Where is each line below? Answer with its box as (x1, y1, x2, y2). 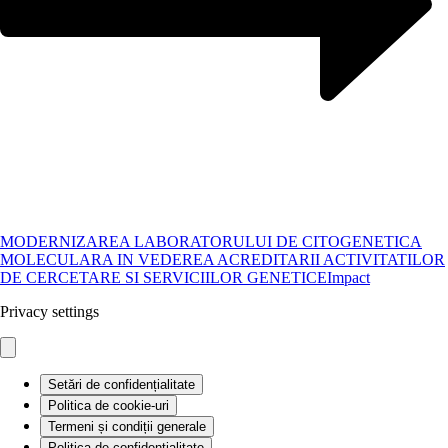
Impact (327, 268, 370, 286)
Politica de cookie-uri (48, 397, 169, 413)
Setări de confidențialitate (48, 376, 195, 392)
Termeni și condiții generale (48, 418, 206, 434)
